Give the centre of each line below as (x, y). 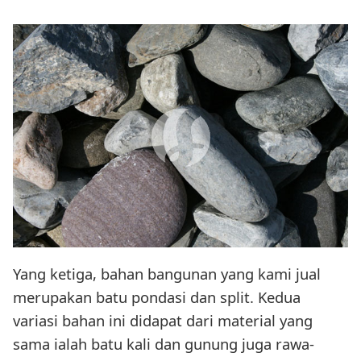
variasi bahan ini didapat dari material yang (163, 321)
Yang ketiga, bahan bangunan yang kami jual (167, 274)
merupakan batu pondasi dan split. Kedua (157, 297)
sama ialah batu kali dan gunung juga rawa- (164, 344)
